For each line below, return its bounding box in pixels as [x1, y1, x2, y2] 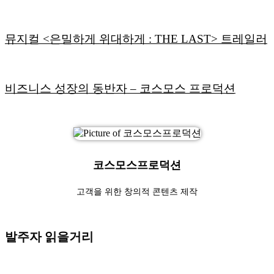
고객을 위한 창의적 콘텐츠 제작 [76, 186, 198, 196]
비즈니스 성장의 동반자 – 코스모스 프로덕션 [5, 81, 235, 95]
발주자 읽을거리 [5, 229, 94, 244]
